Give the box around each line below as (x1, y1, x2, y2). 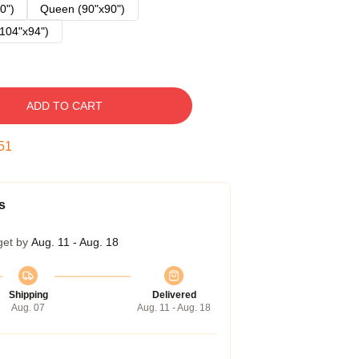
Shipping (8, 289, 48, 301)
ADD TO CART (26, 99, 103, 112)
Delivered (151, 289, 196, 301)
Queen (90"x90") (40, 2, 125, 15)
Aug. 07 (11, 302, 45, 313)
